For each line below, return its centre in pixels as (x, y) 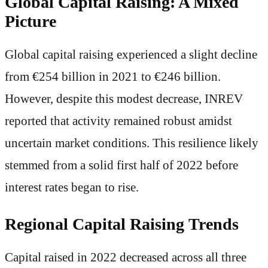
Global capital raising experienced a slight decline (131, 54)
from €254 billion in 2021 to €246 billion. (113, 76)
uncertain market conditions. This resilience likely (132, 143)
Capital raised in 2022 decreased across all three (126, 257)
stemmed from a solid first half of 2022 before (121, 165)
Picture (31, 22)
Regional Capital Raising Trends (122, 224)
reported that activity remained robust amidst (118, 121)
